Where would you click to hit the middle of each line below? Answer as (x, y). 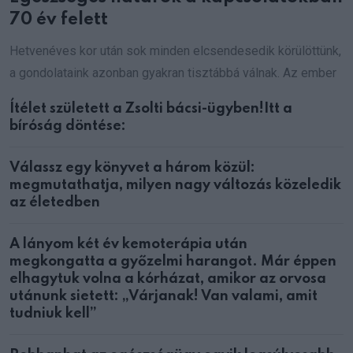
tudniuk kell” (53, 314)
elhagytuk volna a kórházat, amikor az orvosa (168, 279)
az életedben (55, 203)
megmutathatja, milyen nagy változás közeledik (175, 186)
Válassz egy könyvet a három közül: (132, 168)
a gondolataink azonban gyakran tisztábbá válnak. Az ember (173, 73)
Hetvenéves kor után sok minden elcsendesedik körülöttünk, (175, 51)
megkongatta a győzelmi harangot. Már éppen (173, 262)
